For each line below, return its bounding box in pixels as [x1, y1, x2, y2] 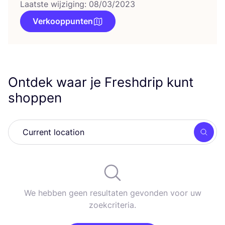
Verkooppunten [33, 16, 93, 26]
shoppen [8, 90, 62, 105]
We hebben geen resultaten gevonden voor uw [24, 188, 201, 198]
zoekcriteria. [89, 200, 136, 210]
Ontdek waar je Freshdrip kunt [8, 74, 193, 90]
